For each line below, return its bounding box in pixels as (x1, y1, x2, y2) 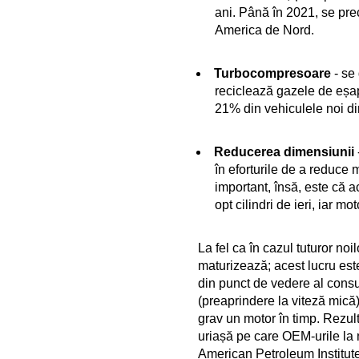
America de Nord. (214, 22, 314, 37)
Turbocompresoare (214, 66, 332, 80)
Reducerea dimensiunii (214, 144, 355, 159)
